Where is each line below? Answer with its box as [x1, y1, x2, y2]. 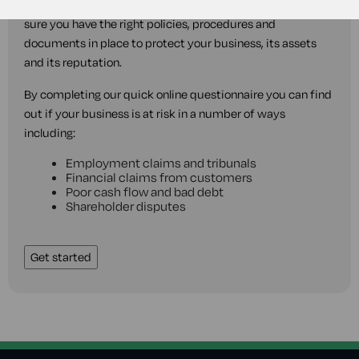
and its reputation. [24, 54, 122, 70]
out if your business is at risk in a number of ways [24, 106, 285, 121]
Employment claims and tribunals [66, 155, 256, 171]
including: [24, 125, 75, 140]
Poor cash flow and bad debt [66, 184, 224, 200]
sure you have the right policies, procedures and [24, 16, 276, 31]
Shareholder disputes [66, 198, 186, 214]
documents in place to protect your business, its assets [24, 35, 317, 50]
